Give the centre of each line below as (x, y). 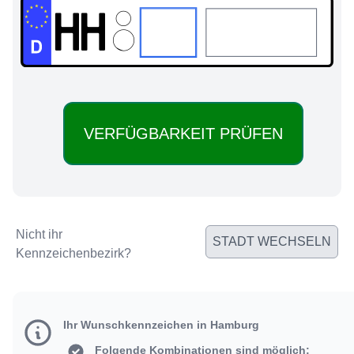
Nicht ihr (39, 235)
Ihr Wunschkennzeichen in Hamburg (161, 325)
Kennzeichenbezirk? (73, 254)
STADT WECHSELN (272, 242)
